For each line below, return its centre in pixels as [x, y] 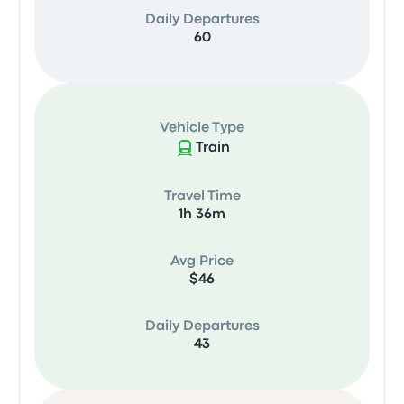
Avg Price [202, 262]
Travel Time [202, 197]
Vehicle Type [202, 128]
